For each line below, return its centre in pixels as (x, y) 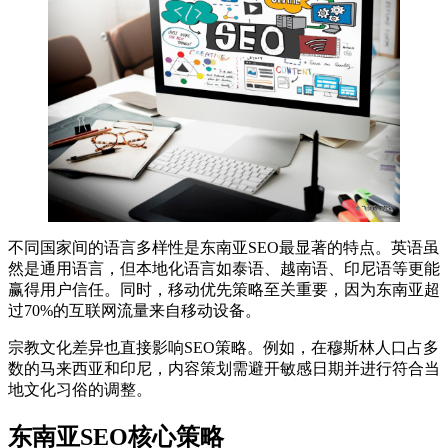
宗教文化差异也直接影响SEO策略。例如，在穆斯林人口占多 (223, 348)
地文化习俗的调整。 (80, 390)
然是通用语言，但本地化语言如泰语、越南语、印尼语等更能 (224, 269)
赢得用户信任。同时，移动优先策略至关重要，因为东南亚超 (224, 290)
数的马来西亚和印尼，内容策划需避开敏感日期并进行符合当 (224, 369)
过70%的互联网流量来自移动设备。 (134, 311)
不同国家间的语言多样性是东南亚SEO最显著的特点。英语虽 (223, 248)
